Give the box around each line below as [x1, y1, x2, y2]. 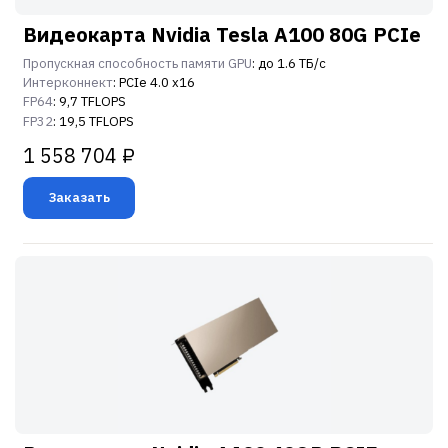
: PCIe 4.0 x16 [113, 74, 195, 92]
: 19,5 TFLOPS [53, 112, 134, 130]
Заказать [48, 188, 110, 206]
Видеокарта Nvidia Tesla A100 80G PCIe [23, 20, 421, 48]
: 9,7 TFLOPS [53, 93, 126, 111]
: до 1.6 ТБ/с [252, 54, 326, 72]
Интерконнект [23, 74, 113, 92]
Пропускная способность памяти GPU [23, 54, 252, 72]
